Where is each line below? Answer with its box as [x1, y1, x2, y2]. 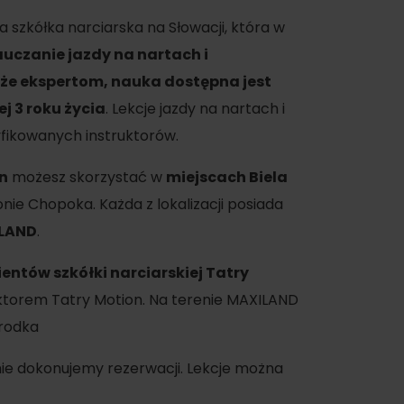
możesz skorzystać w [8, 167, 166, 188]
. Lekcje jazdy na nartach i [106, 98, 285, 119]
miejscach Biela [166, 167, 288, 188]
